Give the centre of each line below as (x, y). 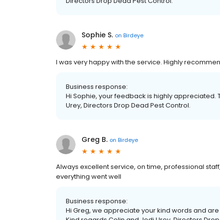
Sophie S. (97, 35)
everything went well (89, 177)
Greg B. (95, 139)
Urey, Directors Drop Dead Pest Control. (128, 105)
